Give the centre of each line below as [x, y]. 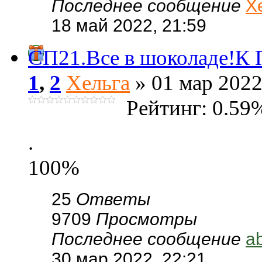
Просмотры [146, 219]
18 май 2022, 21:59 [129, 25]
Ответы [113, 199]
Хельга [98, 83]
